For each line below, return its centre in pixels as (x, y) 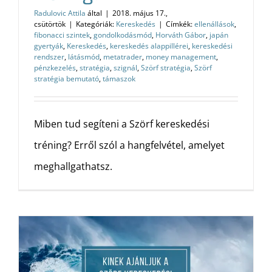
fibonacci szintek (62, 35)
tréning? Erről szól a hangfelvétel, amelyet (129, 145)
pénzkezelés (55, 68)
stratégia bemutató (66, 79)
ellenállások (214, 24)
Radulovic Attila (60, 13)
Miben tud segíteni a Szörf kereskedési (122, 124)
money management (181, 57)
